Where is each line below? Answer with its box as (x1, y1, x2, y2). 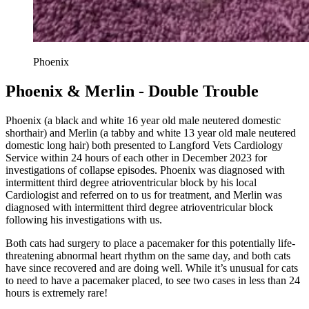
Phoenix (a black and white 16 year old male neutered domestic (6, 114, 281, 126)
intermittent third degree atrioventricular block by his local (6, 176, 257, 188)
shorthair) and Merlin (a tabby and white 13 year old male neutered (6, 126, 296, 139)
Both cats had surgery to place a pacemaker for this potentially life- (6, 237, 295, 249)
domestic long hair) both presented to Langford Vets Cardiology (6, 139, 283, 151)
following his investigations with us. (6, 213, 162, 226)
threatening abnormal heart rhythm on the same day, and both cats (6, 249, 290, 261)
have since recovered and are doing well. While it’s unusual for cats (6, 261, 298, 274)
